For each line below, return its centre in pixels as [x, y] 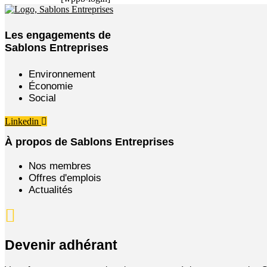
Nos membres [60, 166]
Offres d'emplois [65, 178]
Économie [51, 86]
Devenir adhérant [61, 245]
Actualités [51, 190]
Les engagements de [58, 35]
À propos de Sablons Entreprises [89, 142]
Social [42, 98]
